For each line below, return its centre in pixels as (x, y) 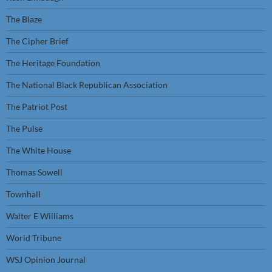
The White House (39, 150)
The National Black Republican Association (87, 85)
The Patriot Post (37, 107)
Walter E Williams (40, 216)
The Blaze (24, 19)
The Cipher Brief (37, 41)
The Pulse (24, 128)
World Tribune (34, 238)
